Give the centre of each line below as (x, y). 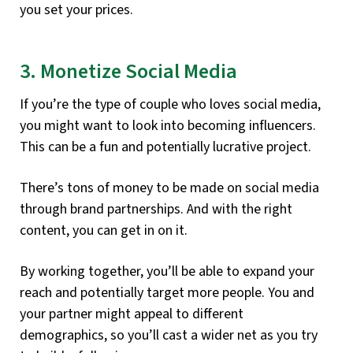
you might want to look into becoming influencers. (168, 126)
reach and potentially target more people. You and (167, 293)
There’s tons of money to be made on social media (169, 188)
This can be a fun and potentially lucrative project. (165, 147)
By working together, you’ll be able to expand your (167, 272)
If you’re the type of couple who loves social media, (170, 105)
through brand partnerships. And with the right (156, 210)
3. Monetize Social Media (128, 71)
